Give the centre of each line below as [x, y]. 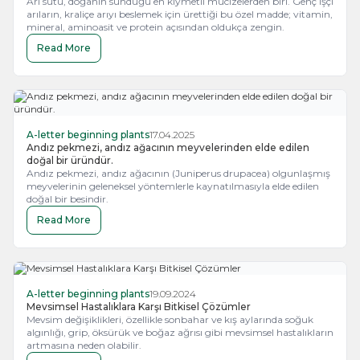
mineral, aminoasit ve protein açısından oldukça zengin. [155, 27]
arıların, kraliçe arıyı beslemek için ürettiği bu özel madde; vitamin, [180, 14]
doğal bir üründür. [70, 160]
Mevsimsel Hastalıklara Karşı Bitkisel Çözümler [139, 307]
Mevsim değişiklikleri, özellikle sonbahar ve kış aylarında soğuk [170, 319]
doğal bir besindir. [67, 199]
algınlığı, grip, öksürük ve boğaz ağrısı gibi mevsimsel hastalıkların [180, 332]
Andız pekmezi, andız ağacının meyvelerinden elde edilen [168, 147]
